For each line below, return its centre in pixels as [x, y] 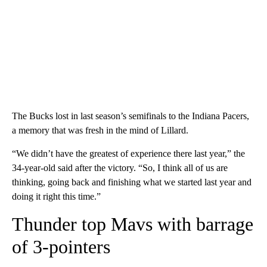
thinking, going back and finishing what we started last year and [132, 182]
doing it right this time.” [56, 196]
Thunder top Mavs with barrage [133, 224]
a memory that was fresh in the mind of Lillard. [100, 130]
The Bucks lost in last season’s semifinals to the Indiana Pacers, [131, 116]
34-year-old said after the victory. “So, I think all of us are [120, 167]
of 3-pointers [61, 246]
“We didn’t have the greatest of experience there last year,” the [128, 153]
